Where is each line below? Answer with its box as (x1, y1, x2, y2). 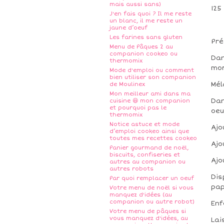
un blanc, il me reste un (109, 17, 182, 24)
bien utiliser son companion (109, 73, 196, 80)
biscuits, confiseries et (109, 151, 180, 158)
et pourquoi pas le (109, 104, 166, 111)
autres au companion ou (109, 158, 185, 165)
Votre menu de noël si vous (109, 184, 193, 191)
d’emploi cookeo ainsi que (109, 127, 189, 134)
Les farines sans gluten (109, 33, 182, 40)
